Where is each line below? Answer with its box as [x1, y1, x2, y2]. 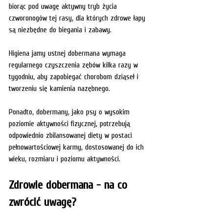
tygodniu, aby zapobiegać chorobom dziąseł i [9, 71, 141, 81]
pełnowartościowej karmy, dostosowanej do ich [9, 142, 146, 151]
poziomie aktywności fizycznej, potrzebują [9, 118, 132, 128]
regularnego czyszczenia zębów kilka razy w [9, 60, 140, 69]
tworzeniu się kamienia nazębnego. [9, 83, 110, 92]
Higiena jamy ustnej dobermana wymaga [9, 48, 128, 57]
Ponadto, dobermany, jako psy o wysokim [9, 107, 132, 116]
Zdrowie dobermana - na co [9, 177, 131, 191]
